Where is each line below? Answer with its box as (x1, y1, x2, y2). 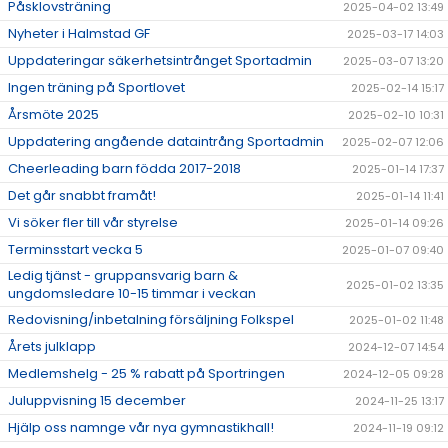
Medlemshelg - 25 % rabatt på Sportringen (8, 364, 285, 384)
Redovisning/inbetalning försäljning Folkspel (8, 310, 294, 330)
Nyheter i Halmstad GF (8, 24, 150, 44)
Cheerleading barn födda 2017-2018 (8, 159, 241, 179)
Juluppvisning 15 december (8, 391, 186, 411)
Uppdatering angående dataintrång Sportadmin (8, 132, 324, 152)
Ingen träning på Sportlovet (8, 78, 185, 98)
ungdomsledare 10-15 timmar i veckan (8, 284, 256, 304)
